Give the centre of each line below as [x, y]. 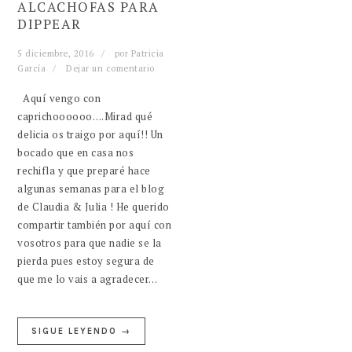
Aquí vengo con [59, 98]
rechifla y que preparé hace [84, 170]
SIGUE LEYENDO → [82, 331]
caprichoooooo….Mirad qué [85, 116]
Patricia [147, 53]
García [32, 68]
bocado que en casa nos [76, 152]
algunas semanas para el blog [91, 188]
